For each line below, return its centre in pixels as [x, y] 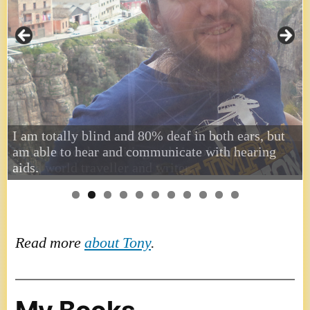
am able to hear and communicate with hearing [144, 152]
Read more [50, 243]
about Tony [118, 243]
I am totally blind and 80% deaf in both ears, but [149, 136]
